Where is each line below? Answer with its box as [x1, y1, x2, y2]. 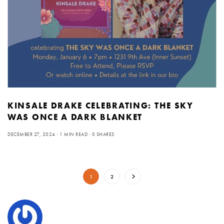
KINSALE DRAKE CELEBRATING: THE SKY [7, 99, 193, 111]
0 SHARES [91, 130, 114, 137]
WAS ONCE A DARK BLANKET [7, 111, 143, 122]
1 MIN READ [59, 130, 87, 137]
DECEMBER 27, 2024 [7, 130, 55, 137]
